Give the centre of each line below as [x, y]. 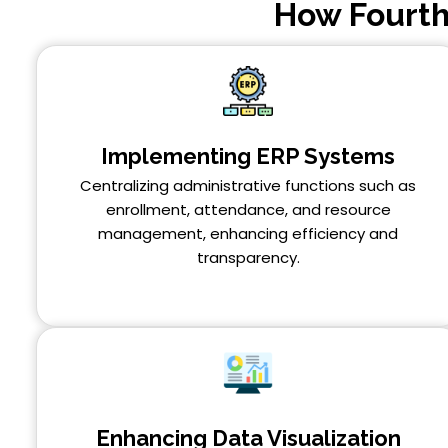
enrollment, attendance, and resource [248, 209]
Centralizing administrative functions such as [248, 185]
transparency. [248, 257]
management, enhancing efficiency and [248, 233]
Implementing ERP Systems [248, 155]
